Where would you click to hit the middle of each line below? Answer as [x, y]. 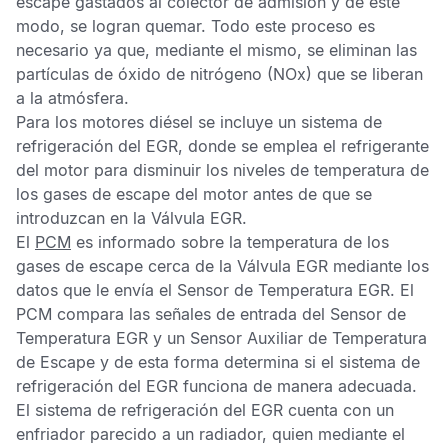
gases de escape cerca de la [126, 266]
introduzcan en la [83, 218]
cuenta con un [338, 410]
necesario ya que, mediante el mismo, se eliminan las [216, 50]
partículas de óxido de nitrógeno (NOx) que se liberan [219, 74]
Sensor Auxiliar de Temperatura [308, 338]
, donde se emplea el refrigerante [303, 146]
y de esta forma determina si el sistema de [257, 362]
